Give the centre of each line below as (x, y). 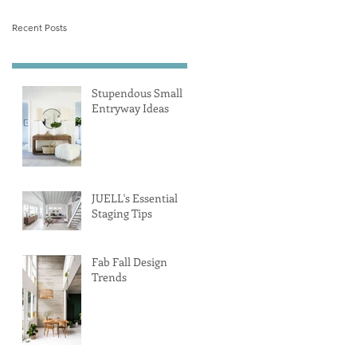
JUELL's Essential (135, 198)
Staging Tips (122, 213)
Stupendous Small (137, 93)
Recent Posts (39, 27)
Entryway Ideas (130, 108)
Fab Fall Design (129, 262)
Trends (109, 277)
